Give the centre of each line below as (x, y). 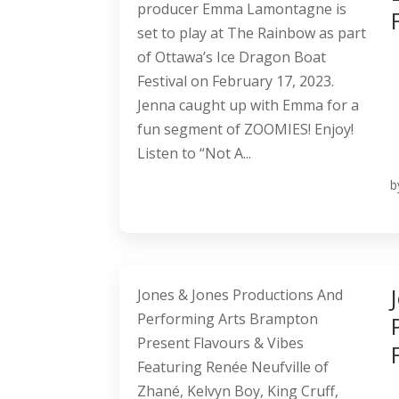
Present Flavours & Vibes (221, 343)
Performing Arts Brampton (228, 319)
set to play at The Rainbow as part (252, 33)
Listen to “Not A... (195, 154)
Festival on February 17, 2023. (236, 81)
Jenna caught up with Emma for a (248, 106)
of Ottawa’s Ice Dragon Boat (232, 57)
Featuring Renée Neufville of (233, 367)
